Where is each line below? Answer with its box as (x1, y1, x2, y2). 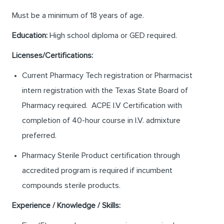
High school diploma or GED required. (47, 31, 177, 40)
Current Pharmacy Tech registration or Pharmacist (22, 71, 192, 80)
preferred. (22, 131, 56, 140)
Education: (12, 31, 47, 40)
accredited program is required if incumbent (22, 166, 172, 175)
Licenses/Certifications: (12, 51, 93, 60)
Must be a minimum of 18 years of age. (12, 11, 144, 20)
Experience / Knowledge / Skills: (12, 201, 120, 210)
